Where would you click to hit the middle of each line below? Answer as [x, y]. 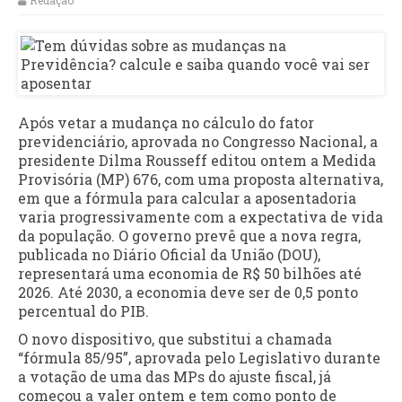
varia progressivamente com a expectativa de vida [201, 217]
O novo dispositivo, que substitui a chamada [175, 339]
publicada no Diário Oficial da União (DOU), [169, 255]
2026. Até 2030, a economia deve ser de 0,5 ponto [188, 293]
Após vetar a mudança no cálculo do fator [166, 123]
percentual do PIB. [83, 311]
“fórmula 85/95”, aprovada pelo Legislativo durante [199, 358]
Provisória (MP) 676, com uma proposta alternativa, [201, 179]
